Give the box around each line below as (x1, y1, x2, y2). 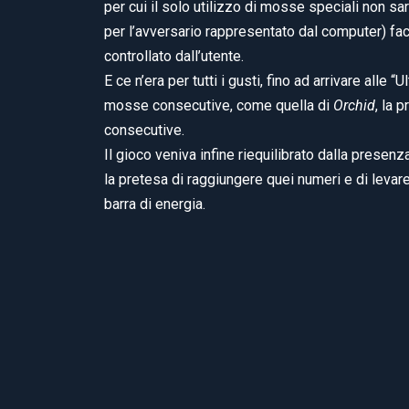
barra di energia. (104, 194, 205, 213)
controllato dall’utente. (104, 47, 244, 65)
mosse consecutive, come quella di (104, 96, 333, 114)
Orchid (333, 96, 375, 114)
